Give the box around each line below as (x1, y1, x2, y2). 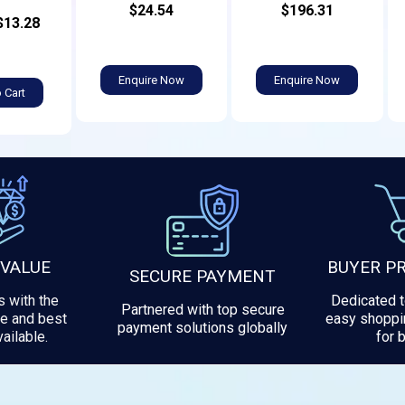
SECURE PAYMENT (129, 265, 276, 287)
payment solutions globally (118, 318, 287, 336)
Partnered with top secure (120, 300, 285, 318)
